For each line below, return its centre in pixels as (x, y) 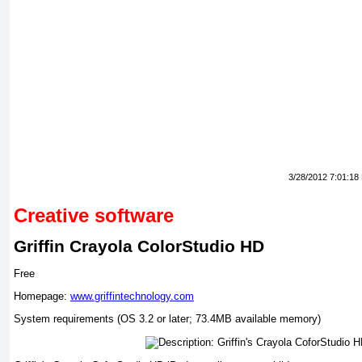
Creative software (94, 216)
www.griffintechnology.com (132, 296)
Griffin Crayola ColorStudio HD (139, 247)
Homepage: (42, 296)
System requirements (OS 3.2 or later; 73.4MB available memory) (167, 319)
